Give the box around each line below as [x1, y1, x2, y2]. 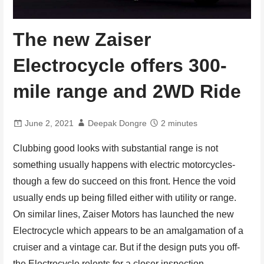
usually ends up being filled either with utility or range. [13, 193, 237, 203]
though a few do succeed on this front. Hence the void [13, 176, 236, 187]
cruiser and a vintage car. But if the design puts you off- [13, 242, 240, 253]
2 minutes [161, 118, 198, 128]
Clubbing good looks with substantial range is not [13, 143, 219, 154]
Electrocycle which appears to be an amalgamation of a [13, 226, 244, 236]
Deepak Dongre [88, 118, 147, 128]
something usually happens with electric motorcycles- [13, 160, 236, 170]
